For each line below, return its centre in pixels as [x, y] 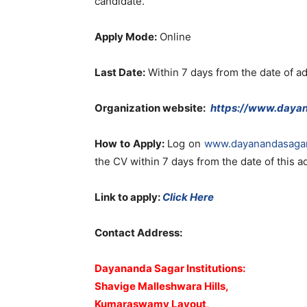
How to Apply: [131, 144]
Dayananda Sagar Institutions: [170, 268]
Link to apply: [128, 197]
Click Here [188, 197]
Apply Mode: [126, 37]
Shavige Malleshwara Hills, [162, 286]
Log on [185, 144]
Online [174, 37]
